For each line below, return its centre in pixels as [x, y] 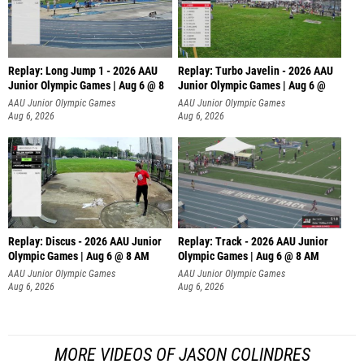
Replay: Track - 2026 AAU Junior [253, 242]
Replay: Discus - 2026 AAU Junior [85, 242]
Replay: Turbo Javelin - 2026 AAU [255, 71]
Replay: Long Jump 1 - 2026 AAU [83, 71]
